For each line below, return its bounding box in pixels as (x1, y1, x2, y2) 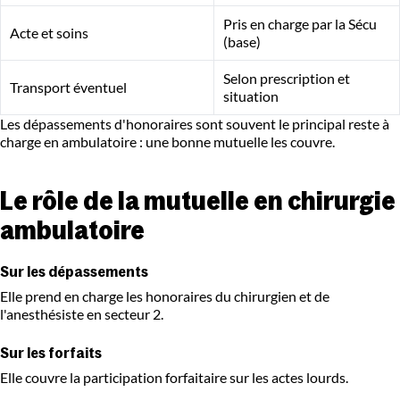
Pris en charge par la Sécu (223, 15, 377, 33)
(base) (223, 33, 261, 51)
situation (223, 87, 279, 105)
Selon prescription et (223, 70, 350, 87)
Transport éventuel (10, 79, 127, 96)
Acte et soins (10, 24, 88, 42)
